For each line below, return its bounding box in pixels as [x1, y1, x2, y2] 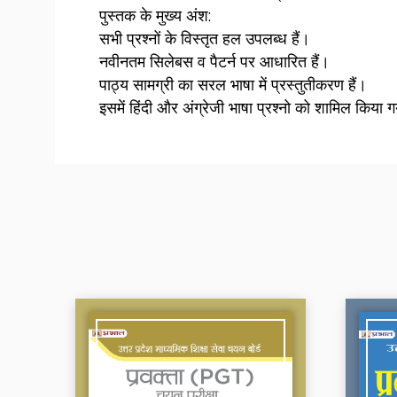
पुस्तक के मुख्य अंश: [99, 6, 211, 26]
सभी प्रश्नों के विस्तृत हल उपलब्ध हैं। [99, 29, 310, 49]
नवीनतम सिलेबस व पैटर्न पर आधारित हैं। [99, 52, 330, 72]
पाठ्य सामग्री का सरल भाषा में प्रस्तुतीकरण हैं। [99, 75, 367, 95]
